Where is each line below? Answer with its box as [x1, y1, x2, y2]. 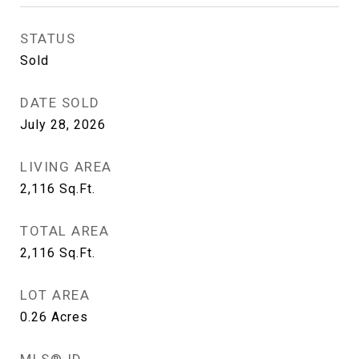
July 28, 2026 [20, 117, 106, 132]
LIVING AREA [20, 159, 112, 175]
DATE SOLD [20, 95, 100, 111]
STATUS [20, 30, 75, 46]
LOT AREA [20, 287, 90, 303]
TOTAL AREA [20, 223, 109, 239]
